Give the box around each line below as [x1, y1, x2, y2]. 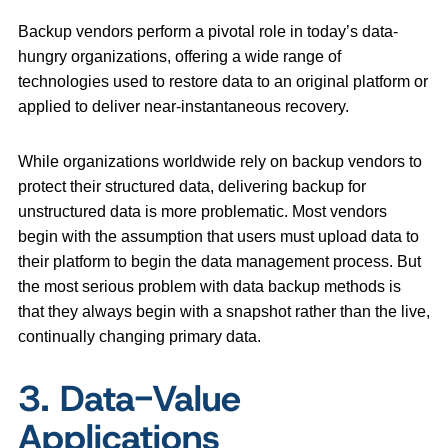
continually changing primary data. [18, 328, 261, 346]
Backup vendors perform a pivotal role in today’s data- [18, 23, 398, 41]
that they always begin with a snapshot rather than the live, [18, 303, 430, 321]
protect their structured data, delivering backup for [18, 178, 366, 196]
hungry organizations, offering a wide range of [18, 48, 341, 66]
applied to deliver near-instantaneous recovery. [18, 98, 349, 116]
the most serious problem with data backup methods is [18, 278, 401, 296]
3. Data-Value [18, 374, 241, 423]
